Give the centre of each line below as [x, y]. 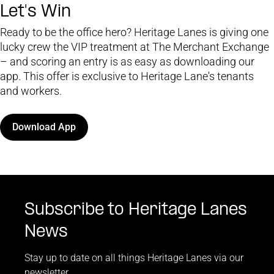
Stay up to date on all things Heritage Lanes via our [134, 257]
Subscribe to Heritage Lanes [136, 210]
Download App [44, 127]
